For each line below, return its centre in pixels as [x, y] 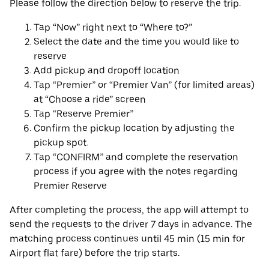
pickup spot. [61, 143]
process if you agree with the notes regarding [136, 172]
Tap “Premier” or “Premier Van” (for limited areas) [144, 85]
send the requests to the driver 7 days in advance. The [131, 225]
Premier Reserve [70, 186]
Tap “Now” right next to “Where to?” [113, 28]
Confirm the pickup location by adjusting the [134, 128]
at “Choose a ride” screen [90, 100]
